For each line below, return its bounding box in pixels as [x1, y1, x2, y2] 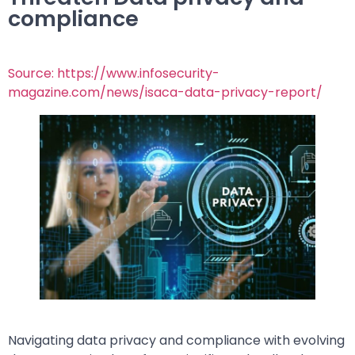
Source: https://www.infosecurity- [8, 64, 219, 82]
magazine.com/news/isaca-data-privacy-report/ [8, 83, 323, 101]
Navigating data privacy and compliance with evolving [8, 331, 345, 350]
